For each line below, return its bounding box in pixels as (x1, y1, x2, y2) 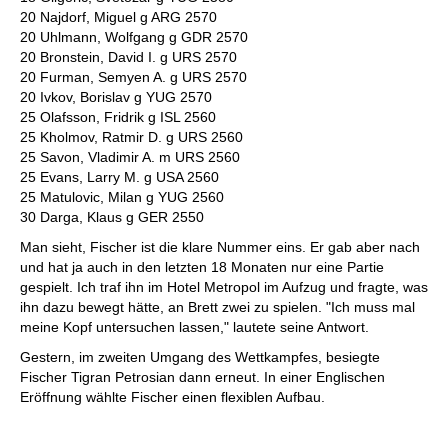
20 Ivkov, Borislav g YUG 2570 (20, 89, 212, 105)
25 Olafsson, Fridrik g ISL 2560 (20, 109, 216, 125)
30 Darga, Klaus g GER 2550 (20, 209, 204, 225)
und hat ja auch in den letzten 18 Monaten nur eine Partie (20, 259, 384, 275)
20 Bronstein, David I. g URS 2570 (20, 49, 237, 65)
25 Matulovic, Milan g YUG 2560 (20, 189, 224, 205)
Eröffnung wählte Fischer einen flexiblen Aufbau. (20, 389, 325, 405)
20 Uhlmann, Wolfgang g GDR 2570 (20, 29, 248, 45)
